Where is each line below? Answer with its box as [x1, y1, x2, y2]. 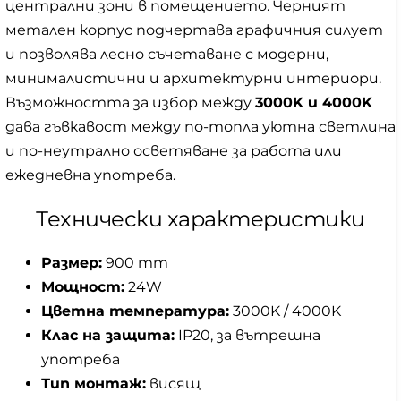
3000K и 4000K [255, 94, 372, 112]
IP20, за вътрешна [175, 327, 320, 345]
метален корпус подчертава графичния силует [5, 21, 383, 39]
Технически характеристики [36, 206, 365, 233]
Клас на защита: [41, 327, 175, 345]
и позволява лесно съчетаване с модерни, [5, 46, 328, 64]
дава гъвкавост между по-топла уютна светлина [5, 118, 396, 136]
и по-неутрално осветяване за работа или [5, 142, 342, 160]
